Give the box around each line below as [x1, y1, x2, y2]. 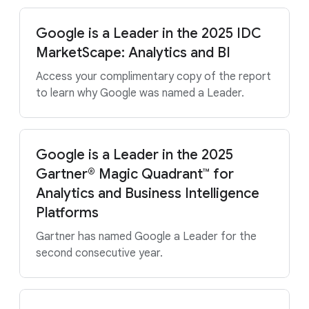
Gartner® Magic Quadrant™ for [36, 166, 234, 183]
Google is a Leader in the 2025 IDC [36, 25, 261, 42]
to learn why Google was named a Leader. [36, 86, 244, 100]
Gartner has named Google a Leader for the [36, 230, 257, 243]
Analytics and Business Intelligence [36, 185, 259, 202]
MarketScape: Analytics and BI [36, 44, 230, 61]
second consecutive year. [36, 246, 163, 260]
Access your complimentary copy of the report [36, 70, 271, 83]
